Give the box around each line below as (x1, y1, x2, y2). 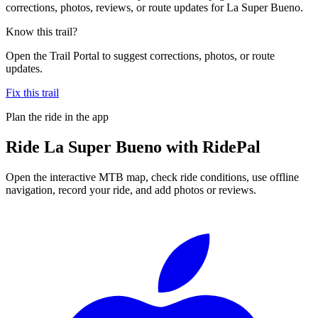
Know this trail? (6, 25, 77, 38)
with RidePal (162, 137, 261, 156)
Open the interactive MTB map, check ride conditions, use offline (6, 170, 299, 183)
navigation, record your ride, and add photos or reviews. (6, 183, 256, 196)
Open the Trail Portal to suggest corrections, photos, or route (6, 49, 275, 62)
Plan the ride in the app (6, 110, 109, 123)
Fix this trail (6, 86, 59, 99)
